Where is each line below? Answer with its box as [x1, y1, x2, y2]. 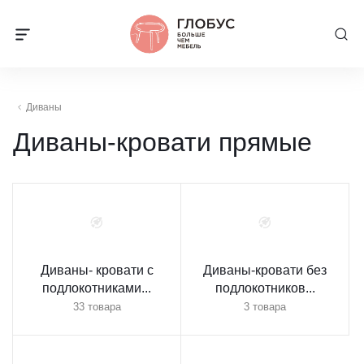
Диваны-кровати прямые [13, 127, 312, 157]
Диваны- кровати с [40, 262, 154, 277]
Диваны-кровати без [203, 262, 327, 277]
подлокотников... [214, 280, 315, 295]
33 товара [72, 300, 121, 313]
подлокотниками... [42, 280, 151, 295]
